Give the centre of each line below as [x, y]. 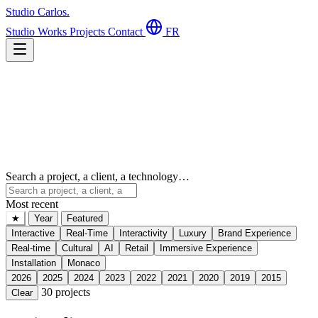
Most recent [32, 204]
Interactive [33, 233]
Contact [127, 32]
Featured [85, 218]
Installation [34, 263]
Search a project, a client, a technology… [98, 176]
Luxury [193, 233]
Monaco [84, 263]
